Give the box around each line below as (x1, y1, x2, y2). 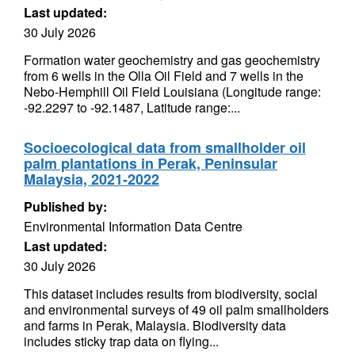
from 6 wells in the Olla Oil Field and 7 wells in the (24, 67, 303, 85)
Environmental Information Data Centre (24, 217, 242, 235)
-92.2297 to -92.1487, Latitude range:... (24, 98, 240, 116)
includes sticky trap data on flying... (24, 332, 219, 350)
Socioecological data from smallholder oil (24, 137, 306, 158)
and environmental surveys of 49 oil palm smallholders (24, 300, 329, 319)
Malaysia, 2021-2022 (24, 169, 159, 189)
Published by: (24, 197, 107, 216)
